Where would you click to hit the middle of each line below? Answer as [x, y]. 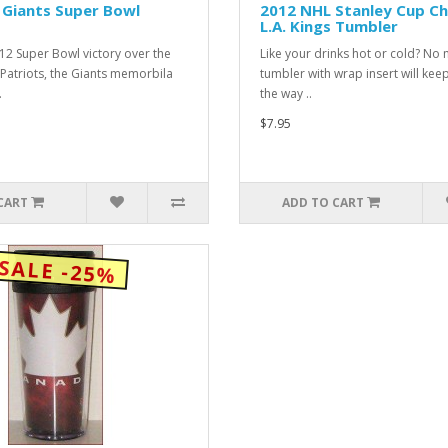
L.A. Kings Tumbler [329, 25]
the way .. [286, 93]
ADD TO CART [323, 202]
